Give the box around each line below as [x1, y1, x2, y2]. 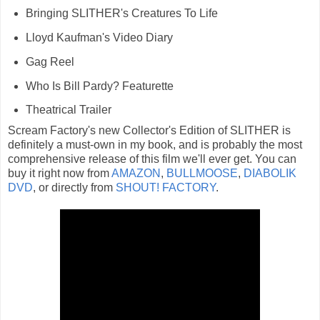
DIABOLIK [244, 167, 296, 180]
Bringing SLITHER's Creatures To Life [25, 7, 218, 20]
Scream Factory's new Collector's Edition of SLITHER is [8, 124, 291, 137]
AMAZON [111, 167, 161, 180]
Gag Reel [25, 55, 74, 68]
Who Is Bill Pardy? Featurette [25, 79, 174, 92]
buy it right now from [8, 167, 111, 180]
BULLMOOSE [166, 167, 238, 180]
